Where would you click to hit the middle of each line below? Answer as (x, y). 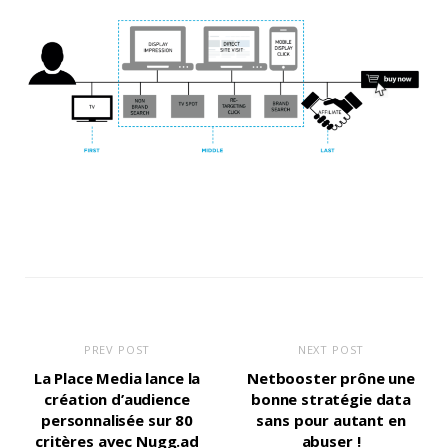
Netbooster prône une (330, 377)
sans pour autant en (331, 419)
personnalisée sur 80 (117, 419)
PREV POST (117, 349)
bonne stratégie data (331, 398)
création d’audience (117, 398)
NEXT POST (331, 349)
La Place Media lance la (117, 377)
